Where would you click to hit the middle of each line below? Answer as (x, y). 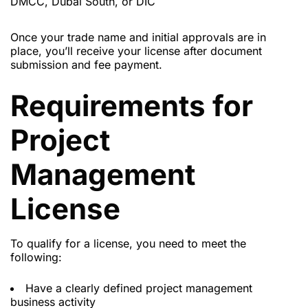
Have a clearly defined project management (139, 288)
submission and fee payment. (86, 65)
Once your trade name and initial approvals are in (138, 37)
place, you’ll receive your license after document (136, 51)
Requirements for (132, 106)
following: (36, 257)
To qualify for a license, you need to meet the (128, 244)
